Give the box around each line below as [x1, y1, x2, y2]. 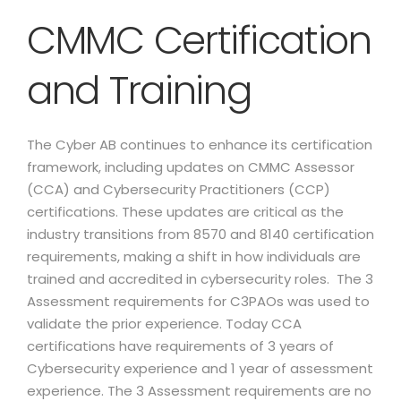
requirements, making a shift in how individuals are [27, 247, 361, 266]
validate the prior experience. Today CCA [27, 314, 302, 333]
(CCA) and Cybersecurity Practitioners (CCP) [27, 180, 330, 199]
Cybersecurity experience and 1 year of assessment [27, 359, 373, 378]
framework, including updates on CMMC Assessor [27, 158, 354, 176]
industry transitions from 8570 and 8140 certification [27, 225, 374, 243]
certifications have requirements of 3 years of [27, 337, 334, 355]
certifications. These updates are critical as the [27, 202, 344, 221]
